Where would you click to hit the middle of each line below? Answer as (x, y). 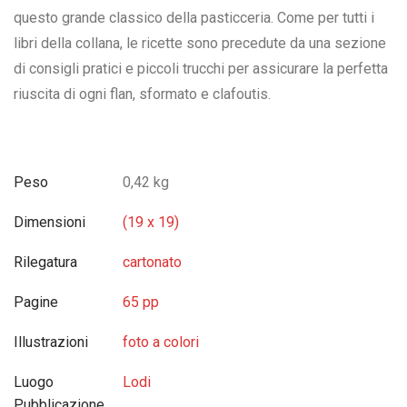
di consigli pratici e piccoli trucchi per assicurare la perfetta (201, 69)
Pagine (36, 302)
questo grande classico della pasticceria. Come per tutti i (194, 18)
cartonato (152, 262)
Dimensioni (50, 222)
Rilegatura (45, 262)
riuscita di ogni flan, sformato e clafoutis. (142, 94)
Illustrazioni (51, 342)
